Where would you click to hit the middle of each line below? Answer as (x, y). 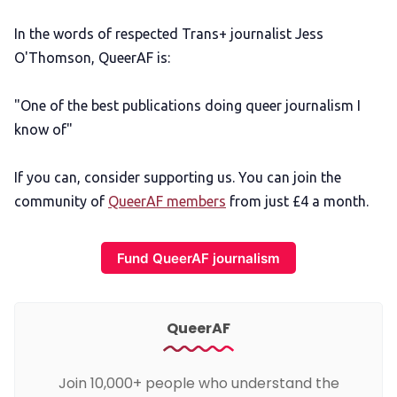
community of (59, 201)
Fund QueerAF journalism (198, 258)
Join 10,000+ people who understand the (198, 384)
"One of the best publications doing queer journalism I (187, 105)
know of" (43, 129)
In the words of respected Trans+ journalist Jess (169, 33)
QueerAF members (167, 201)
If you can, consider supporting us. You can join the (178, 177)
